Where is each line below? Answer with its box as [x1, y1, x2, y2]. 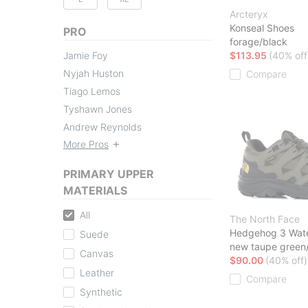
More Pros [63, 137, 109, 150]
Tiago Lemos [63, 85, 120, 97]
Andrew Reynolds [63, 120, 142, 133]
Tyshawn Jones [63, 102, 132, 115]
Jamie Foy [63, 49, 108, 61]
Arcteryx [230, 8, 268, 20]
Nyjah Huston [63, 67, 124, 79]
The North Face [230, 212, 300, 225]
